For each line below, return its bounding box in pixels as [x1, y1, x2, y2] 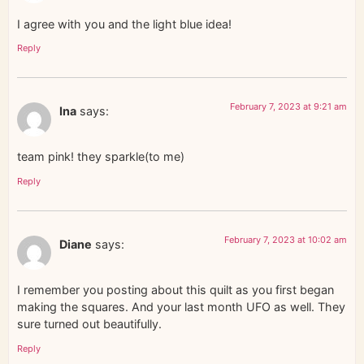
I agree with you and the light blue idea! [17, 16, 232, 31]
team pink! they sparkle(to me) [17, 149, 184, 164]
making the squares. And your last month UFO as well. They [17, 300, 345, 314]
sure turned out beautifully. [17, 317, 162, 331]
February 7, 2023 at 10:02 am [224, 233, 347, 245]
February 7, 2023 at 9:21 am [230, 100, 347, 112]
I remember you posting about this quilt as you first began [17, 283, 334, 297]
